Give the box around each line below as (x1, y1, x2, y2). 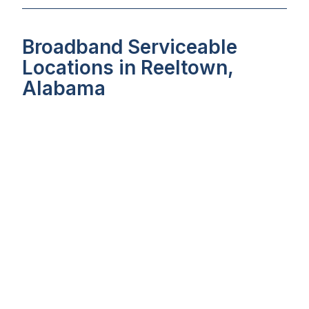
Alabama (22, 77, 106, 100)
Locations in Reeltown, (22, 56, 233, 79)
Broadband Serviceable (22, 35, 237, 59)
